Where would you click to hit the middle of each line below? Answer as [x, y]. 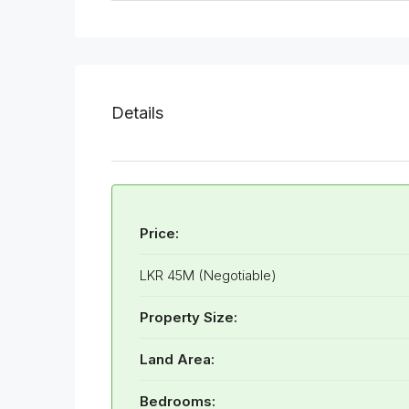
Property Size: [189, 318]
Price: [159, 234]
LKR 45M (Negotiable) [208, 276]
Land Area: [177, 360]
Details [137, 113]
